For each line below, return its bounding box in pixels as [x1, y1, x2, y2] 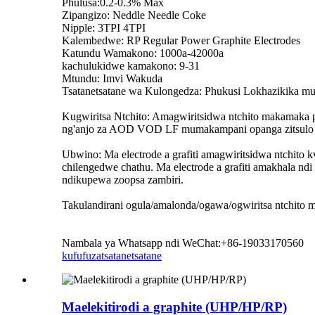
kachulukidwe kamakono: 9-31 [62, 60, 200, 72]
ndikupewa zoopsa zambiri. [62, 174, 184, 186]
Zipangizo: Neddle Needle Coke [62, 9, 206, 22]
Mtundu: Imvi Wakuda [62, 72, 162, 85]
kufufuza [62, 250, 101, 262]
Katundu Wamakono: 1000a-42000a [62, 47, 224, 60]
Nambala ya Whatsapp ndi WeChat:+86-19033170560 [62, 237, 304, 250]
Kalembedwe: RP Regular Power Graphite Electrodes [62, 34, 300, 47]
